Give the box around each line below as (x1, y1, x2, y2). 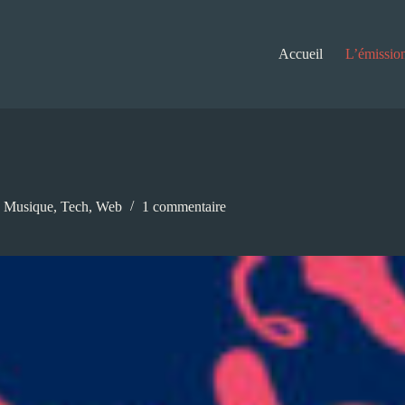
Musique (4, 199, 53, 215)
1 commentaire (142, 199, 226, 215)
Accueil (278, 46, 324, 61)
